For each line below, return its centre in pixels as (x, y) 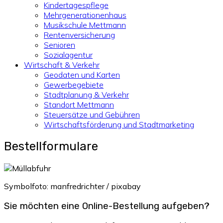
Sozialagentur (68, 55)
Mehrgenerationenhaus (85, 15)
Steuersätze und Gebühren (92, 114)
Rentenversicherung (79, 35)
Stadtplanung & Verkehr (86, 95)
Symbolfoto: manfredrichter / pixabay (72, 186)
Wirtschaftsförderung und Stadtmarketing (119, 124)
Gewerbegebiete (74, 85)
